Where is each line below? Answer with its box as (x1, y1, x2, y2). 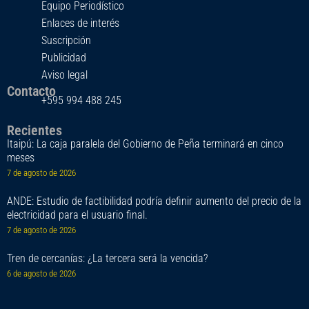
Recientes (7, 122, 62, 139)
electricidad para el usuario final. (7, 208, 148, 222)
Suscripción (41, 34, 91, 48)
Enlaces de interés (41, 17, 119, 30)
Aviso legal (41, 68, 88, 82)
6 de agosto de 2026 (7, 268, 76, 279)
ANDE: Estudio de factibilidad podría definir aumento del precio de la (7, 195, 301, 208)
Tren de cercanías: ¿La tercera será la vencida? (7, 252, 208, 266)
